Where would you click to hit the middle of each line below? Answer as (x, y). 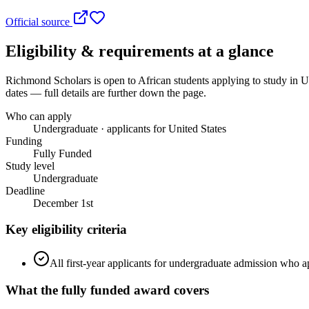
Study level (30, 166)
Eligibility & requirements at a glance (140, 51)
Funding (24, 141)
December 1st (63, 203)
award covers (171, 290)
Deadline (25, 190)
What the (33, 290)
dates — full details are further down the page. (106, 92)
